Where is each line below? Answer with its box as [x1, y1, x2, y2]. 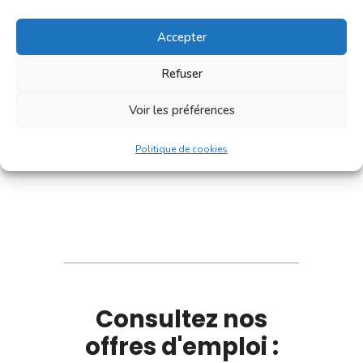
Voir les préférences [128, 101, 235, 118]
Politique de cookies [135, 143, 228, 156]
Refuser [160, 65, 203, 82]
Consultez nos [96, 301, 267, 335]
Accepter [156, 28, 207, 45]
